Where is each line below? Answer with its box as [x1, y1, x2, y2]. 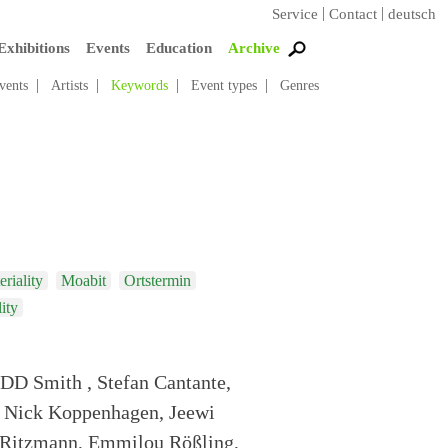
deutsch [388, 6, 436, 22]
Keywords [110, 78, 168, 93]
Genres [279, 78, 319, 93]
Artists [50, 78, 88, 93]
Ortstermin [123, 271, 191, 289]
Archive [227, 40, 280, 56]
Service [272, 6, 318, 22]
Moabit [60, 271, 106, 289]
